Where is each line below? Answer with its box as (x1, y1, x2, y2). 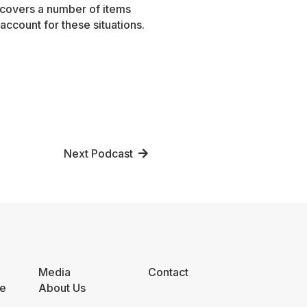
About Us (38, 281, 86, 295)
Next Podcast (64, 147, 138, 161)
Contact (147, 265, 188, 280)
